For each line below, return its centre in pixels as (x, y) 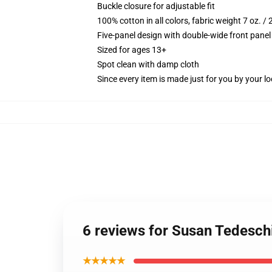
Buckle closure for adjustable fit (156, 6)
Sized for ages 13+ (132, 50)
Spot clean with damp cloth (148, 64)
